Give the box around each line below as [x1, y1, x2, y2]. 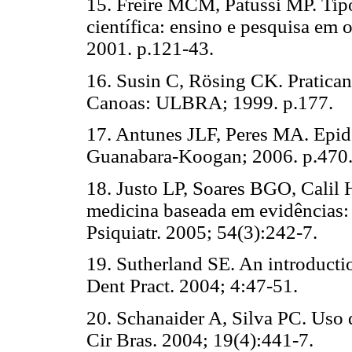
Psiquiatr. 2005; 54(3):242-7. [86, 221, 317, 243]
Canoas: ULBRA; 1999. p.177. [86, 91, 333, 113]
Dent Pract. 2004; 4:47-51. [86, 275, 298, 297]
